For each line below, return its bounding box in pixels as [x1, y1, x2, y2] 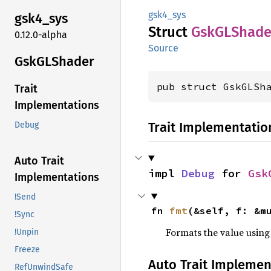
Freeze [15, 244, 40, 255]
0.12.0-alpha [15, 28, 67, 41]
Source [148, 42, 178, 54]
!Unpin [15, 227, 39, 238]
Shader [51, 53, 94, 70]
